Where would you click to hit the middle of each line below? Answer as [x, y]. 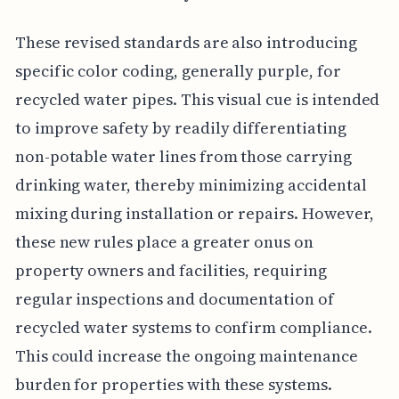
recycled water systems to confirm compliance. [193, 327]
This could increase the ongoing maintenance [186, 355]
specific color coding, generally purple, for [178, 70]
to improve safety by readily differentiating [180, 127]
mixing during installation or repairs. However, [194, 213]
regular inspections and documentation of [174, 298]
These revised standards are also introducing [186, 42]
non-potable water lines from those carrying [183, 156]
